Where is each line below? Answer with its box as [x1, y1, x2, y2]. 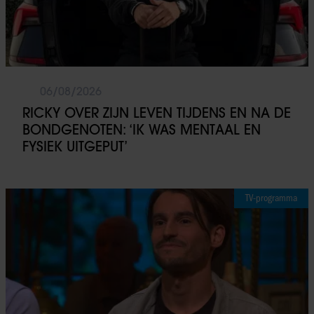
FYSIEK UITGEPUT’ [22, 138, 128, 156]
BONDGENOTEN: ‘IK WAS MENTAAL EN [22, 121, 261, 139]
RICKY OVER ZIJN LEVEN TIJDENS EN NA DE [22, 104, 291, 122]
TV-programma [245, 192, 297, 205]
